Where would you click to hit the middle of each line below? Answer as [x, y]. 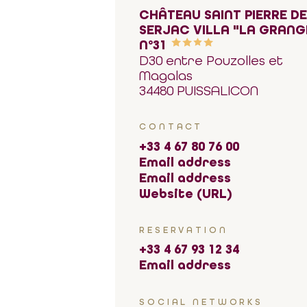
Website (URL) [186, 193]
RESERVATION [184, 230]
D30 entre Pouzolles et [211, 60]
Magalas [166, 75]
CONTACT [171, 127]
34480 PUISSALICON [199, 90]
